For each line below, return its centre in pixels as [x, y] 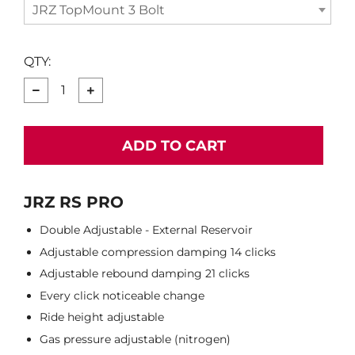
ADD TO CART [174, 146]
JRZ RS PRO [74, 202]
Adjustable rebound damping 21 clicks [145, 274]
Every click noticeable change [122, 295]
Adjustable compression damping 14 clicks [158, 252]
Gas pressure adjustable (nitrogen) [135, 339]
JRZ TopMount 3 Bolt [99, 10]
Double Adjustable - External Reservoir [146, 230]
